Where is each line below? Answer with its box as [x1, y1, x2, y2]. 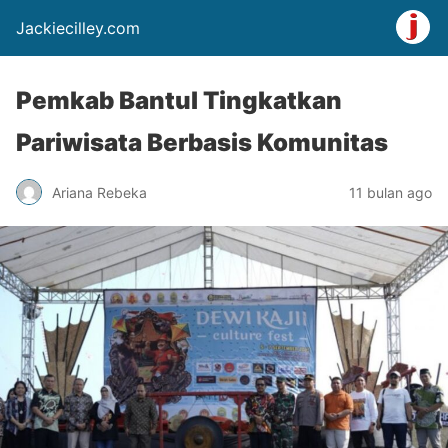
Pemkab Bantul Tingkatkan [16, 86, 342, 115]
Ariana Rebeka [52, 183, 147, 201]
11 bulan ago [349, 183, 432, 201]
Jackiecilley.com [16, 18, 140, 38]
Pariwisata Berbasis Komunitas [16, 128, 388, 157]
